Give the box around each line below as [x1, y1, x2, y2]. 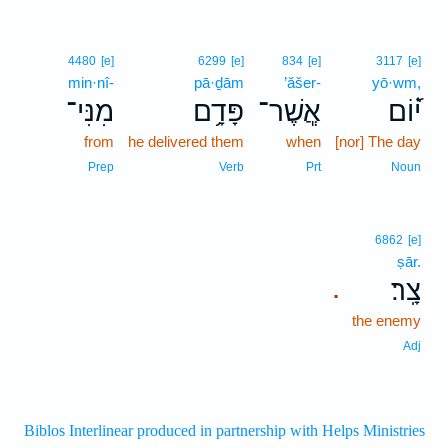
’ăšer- [284, 74, 321, 91]
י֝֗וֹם [388, 96, 421, 127]
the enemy [352, 312, 421, 329]
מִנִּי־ [66, 96, 114, 127]
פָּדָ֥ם [193, 96, 244, 127]
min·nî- [68, 74, 114, 91]
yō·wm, [372, 74, 421, 91]
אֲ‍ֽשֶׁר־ [258, 96, 321, 127]
